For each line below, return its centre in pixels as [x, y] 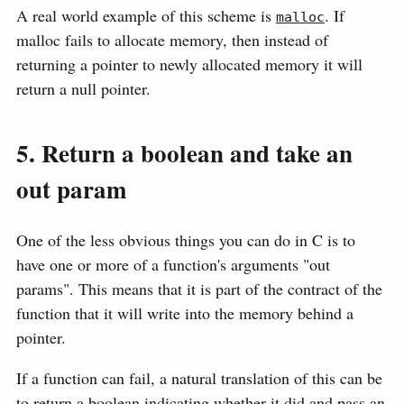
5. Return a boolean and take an [184, 153]
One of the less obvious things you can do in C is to [186, 239]
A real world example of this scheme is [146, 16]
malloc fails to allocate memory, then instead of [172, 40]
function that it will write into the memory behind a [185, 312]
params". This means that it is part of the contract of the [199, 288]
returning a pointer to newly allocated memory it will [189, 64]
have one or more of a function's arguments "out [173, 264]
